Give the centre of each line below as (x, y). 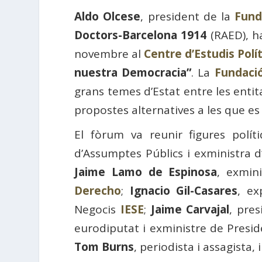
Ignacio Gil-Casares (184, 191)
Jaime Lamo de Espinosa (146, 172)
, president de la (188, 17)
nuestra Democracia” (133, 73)
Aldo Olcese (108, 17)
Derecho (98, 191)
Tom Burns (104, 247)
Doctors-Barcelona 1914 (141, 35)
